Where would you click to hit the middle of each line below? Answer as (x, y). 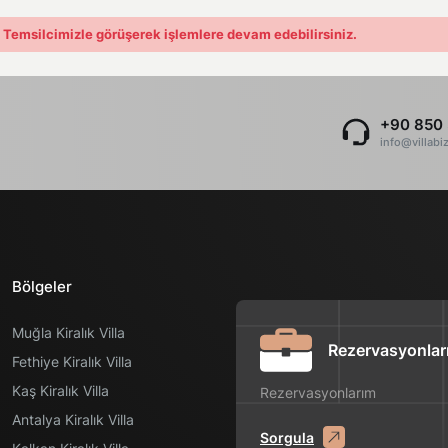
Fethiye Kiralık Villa (72, 361)
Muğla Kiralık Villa (68, 332)
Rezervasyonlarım (318, 392)
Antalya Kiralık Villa (73, 419)
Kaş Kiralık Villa (60, 390)
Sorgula (287, 437)
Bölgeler (42, 286)
